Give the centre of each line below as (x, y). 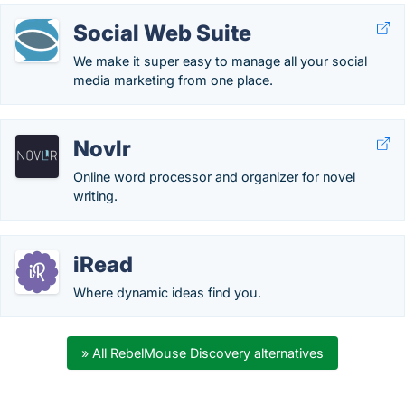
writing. (95, 196)
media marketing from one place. (173, 80)
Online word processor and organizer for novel (214, 177)
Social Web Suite (162, 33)
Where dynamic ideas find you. (167, 292)
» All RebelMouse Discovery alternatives (202, 353)
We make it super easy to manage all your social (220, 61)
